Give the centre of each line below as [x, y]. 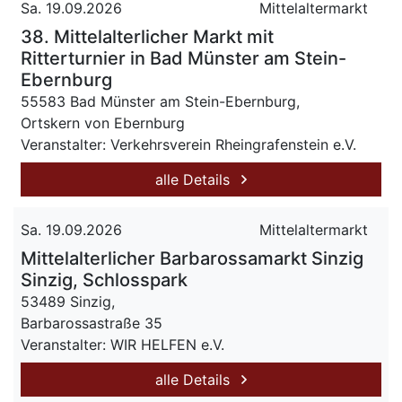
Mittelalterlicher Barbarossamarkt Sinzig [192, 258]
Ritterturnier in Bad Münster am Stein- [184, 58]
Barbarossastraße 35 [92, 323]
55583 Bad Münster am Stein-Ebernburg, [160, 101]
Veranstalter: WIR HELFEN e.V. [122, 345]
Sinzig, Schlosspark [104, 280]
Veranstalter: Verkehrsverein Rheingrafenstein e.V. [188, 144]
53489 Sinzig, [68, 301]
